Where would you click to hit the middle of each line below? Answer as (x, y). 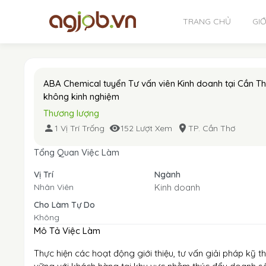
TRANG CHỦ (207, 21)
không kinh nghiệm (81, 96)
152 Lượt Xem (146, 128)
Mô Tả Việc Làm (67, 231)
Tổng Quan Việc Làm (77, 152)
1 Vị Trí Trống (80, 128)
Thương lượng (71, 113)
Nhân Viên (54, 187)
